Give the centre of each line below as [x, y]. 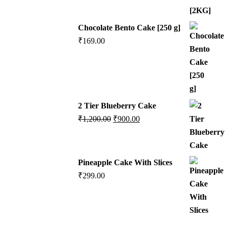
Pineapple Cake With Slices [125, 163]
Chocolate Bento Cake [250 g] [129, 28]
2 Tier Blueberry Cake [117, 106]
